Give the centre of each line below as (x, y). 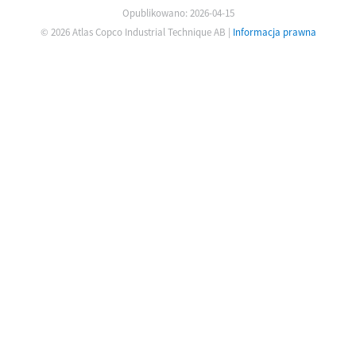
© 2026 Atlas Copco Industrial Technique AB (133, 33)
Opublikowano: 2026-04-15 (178, 14)
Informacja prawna (275, 33)
